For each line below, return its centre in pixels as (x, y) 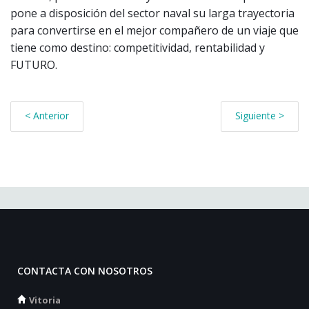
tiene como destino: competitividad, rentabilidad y (138, 48)
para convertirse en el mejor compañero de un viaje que (154, 30)
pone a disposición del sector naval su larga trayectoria (152, 13)
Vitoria (45, 300)
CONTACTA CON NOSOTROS (85, 271)
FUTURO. (34, 65)
